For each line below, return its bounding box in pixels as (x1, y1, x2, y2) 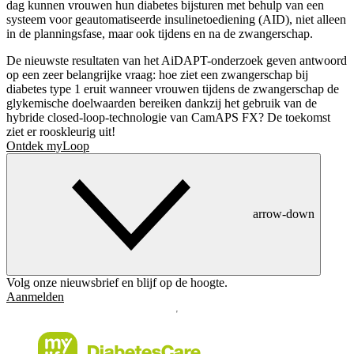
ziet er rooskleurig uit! (6, 125, 115, 139)
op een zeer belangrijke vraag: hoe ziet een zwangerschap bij (6, 68, 308, 82)
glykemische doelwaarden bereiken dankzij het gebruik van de (6, 96, 317, 111)
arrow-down (253, 206, 314, 220)
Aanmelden (6, 290, 64, 304)
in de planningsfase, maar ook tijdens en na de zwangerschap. (6, 27, 313, 41)
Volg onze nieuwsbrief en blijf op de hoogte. (6, 276, 228, 290)
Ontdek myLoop (6, 139, 89, 153)
